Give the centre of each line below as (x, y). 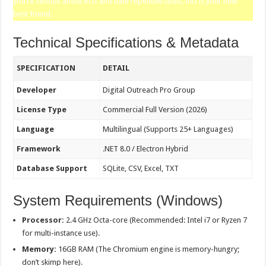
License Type (42, 110)
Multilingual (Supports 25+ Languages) (168, 129)
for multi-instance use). (61, 233)
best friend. (33, 14)
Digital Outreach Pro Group (149, 90)
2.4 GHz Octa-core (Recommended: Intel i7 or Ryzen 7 (156, 220)
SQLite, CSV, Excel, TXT (141, 168)
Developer (37, 90)
